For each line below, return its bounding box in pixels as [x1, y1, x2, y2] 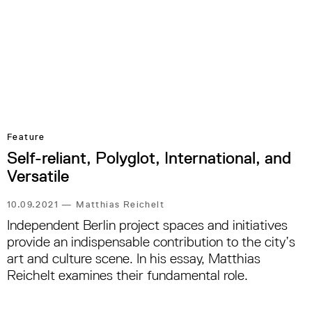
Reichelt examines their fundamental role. [7, 267, 248, 283]
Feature [7, 132, 45, 143]
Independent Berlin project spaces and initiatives [7, 217, 288, 233]
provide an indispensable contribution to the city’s [7, 233, 295, 249]
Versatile [7, 166, 69, 186]
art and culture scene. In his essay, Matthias [7, 250, 260, 266]
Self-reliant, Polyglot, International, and [7, 148, 291, 168]
